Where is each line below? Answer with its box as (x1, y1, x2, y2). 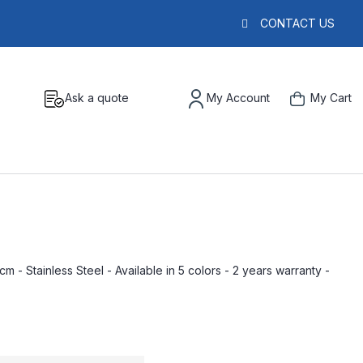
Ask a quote (65, 91, 129, 105)
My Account (207, 91, 270, 105)
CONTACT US (260, 16, 335, 30)
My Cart (310, 91, 352, 105)
